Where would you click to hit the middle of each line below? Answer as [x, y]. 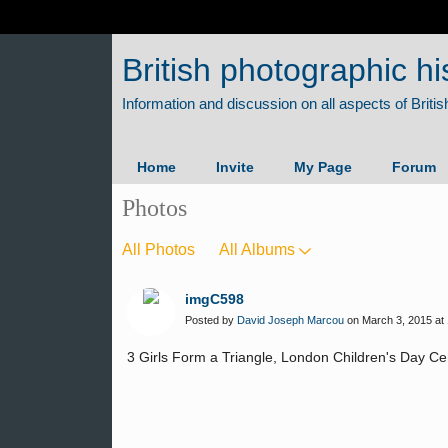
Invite [235, 167]
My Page [323, 167]
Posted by [211, 320]
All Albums [257, 249]
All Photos [158, 249]
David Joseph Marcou [290, 320]
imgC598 [214, 299]
